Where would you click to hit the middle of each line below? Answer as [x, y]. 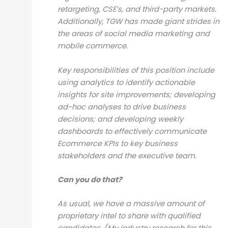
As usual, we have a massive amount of [131, 204]
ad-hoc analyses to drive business [121, 107]
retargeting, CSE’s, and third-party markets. [137, 9]
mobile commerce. [92, 46]
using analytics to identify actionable [126, 82]
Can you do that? [90, 179]
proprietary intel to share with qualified [129, 216]
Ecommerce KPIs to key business [117, 143]
